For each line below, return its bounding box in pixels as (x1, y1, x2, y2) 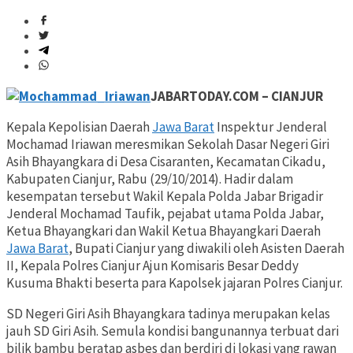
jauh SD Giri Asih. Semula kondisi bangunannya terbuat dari (6, 322, 339, 340)
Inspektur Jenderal (214, 118, 327, 136)
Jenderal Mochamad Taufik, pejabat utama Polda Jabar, (6, 205, 324, 223)
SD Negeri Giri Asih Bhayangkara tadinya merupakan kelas (6, 305, 330, 323)
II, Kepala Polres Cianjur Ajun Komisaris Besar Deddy (6, 257, 299, 275)
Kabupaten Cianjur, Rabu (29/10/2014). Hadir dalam (6, 170, 293, 188)
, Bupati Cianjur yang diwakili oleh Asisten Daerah (69, 240, 344, 258)
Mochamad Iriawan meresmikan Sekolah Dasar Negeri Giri (6, 136, 329, 154)
